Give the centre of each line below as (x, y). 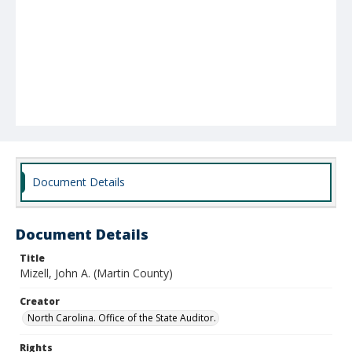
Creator (40, 301)
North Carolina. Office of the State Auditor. (122, 318)
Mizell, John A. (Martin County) (96, 273)
